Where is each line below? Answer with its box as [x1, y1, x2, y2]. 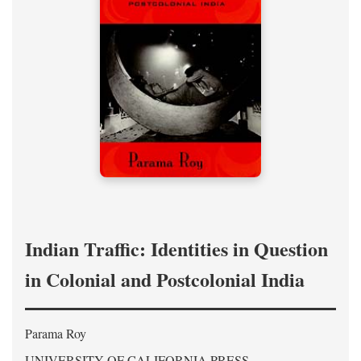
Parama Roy [25, 325, 86, 342]
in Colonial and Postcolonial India [25, 265, 305, 293]
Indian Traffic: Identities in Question [25, 234, 328, 263]
